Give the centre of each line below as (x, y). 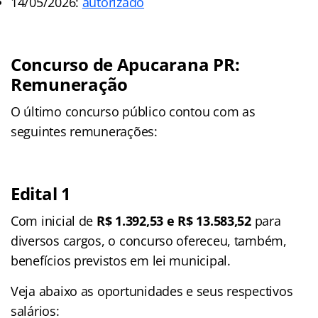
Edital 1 (41, 193)
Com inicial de (54, 220)
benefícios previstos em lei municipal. (121, 260)
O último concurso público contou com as (133, 111)
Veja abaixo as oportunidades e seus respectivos (152, 291)
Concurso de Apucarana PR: (125, 64)
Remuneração (70, 84)
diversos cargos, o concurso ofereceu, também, (149, 240)
